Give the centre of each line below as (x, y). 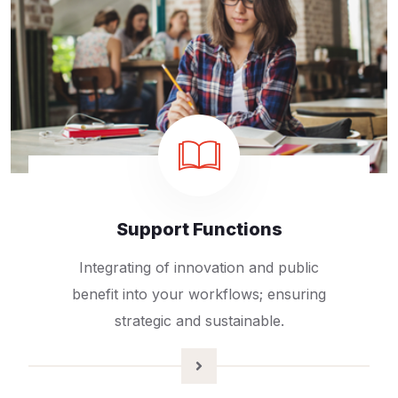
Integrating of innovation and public (199, 268)
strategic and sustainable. (199, 321)
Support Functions (199, 230)
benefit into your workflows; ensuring (199, 295)
